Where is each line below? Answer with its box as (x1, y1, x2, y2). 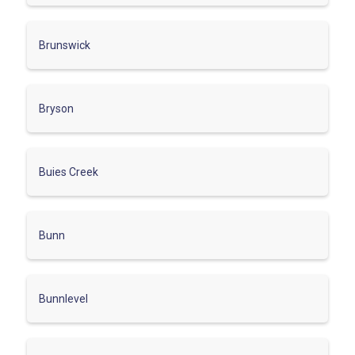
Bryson (39, 101, 74, 115)
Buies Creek (39, 165, 98, 178)
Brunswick (39, 38, 90, 52)
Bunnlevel (39, 292, 88, 305)
